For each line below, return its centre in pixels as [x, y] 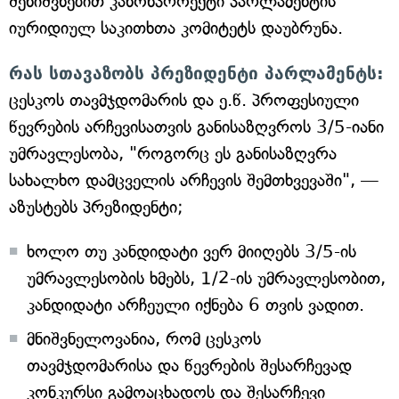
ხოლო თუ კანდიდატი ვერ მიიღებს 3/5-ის [191, 252]
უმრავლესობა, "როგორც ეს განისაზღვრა [173, 154]
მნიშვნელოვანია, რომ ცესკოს [144, 339]
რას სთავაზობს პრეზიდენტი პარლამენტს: [196, 73]
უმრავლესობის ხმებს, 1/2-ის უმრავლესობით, [206, 278]
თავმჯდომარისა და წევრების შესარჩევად [189, 366]
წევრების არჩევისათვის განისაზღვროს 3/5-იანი [196, 127]
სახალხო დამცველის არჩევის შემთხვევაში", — [194, 180]
